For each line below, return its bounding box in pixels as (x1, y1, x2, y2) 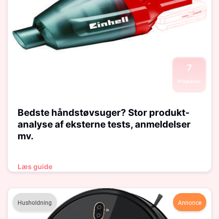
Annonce (178, 199, 201, 206)
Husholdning (18, 199, 52, 206)
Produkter (177, 78, 201, 84)
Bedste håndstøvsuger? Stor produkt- (18, 107, 190, 118)
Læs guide (18, 162, 52, 171)
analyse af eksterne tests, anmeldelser (18, 119, 191, 130)
